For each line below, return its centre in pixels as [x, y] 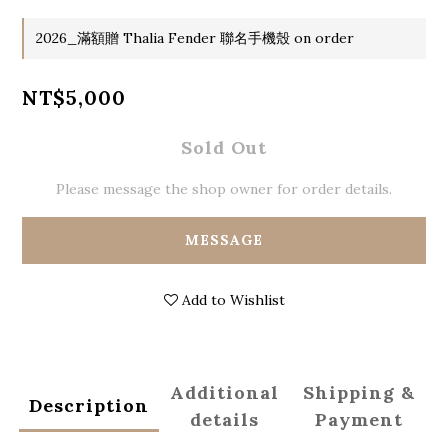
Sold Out [224, 147]
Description [89, 405]
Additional [224, 392]
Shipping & [358, 392]
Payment [358, 419]
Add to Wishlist [233, 299]
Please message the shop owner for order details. [224, 188]
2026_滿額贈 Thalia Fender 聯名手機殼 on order [195, 37]
